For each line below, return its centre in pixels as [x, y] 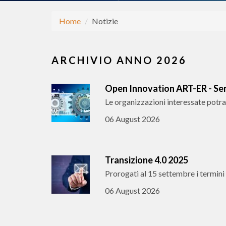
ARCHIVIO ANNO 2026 [119, 60]
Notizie [105, 21]
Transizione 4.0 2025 [147, 160]
